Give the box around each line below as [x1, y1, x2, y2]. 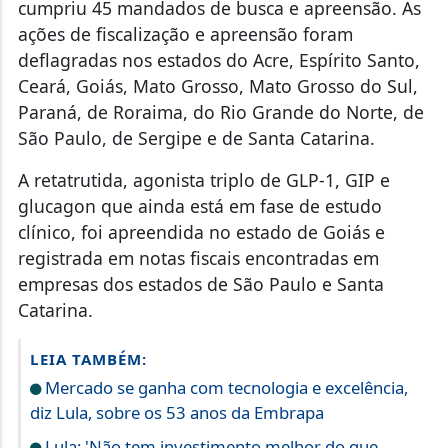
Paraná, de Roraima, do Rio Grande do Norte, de [17, 100, 424, 125]
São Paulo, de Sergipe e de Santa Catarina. [17, 126, 375, 151]
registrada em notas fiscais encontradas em [17, 246, 379, 271]
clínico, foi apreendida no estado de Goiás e [17, 220, 385, 245]
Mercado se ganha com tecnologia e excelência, [40, 376, 408, 400]
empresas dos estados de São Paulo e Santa [17, 272, 384, 297]
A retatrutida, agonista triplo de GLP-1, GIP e [17, 168, 390, 193]
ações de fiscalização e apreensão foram [17, 22, 353, 47]
